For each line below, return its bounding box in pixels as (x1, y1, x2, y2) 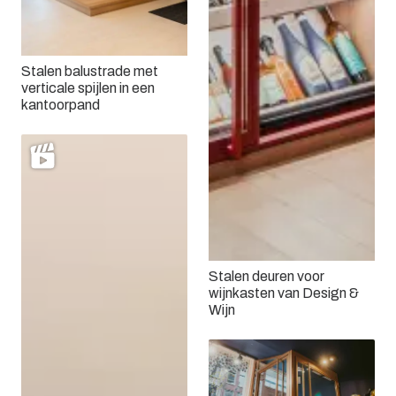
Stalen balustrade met (21, 64, 158, 80)
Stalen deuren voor (209, 269, 324, 285)
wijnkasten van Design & (209, 286, 359, 301)
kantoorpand (21, 97, 100, 113)
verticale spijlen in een (21, 80, 155, 96)
